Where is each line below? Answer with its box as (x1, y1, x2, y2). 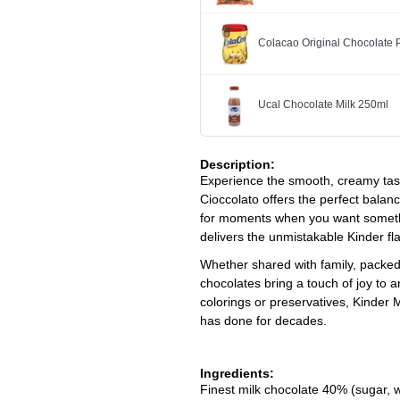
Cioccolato (200, 191, 259, 206)
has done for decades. (200, 312, 327, 328)
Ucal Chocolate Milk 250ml (258, 98, 388, 112)
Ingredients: (200, 365, 274, 380)
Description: (200, 156, 275, 171)
